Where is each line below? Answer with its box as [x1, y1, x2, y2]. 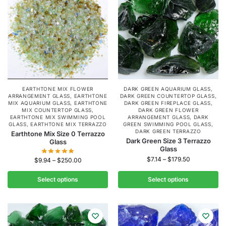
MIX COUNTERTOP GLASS [22, 107, 92, 113]
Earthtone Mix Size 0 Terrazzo [11, 130, 105, 138]
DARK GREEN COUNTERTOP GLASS [120, 93, 215, 99]
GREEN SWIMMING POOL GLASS [123, 121, 211, 127]
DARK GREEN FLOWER [138, 107, 199, 113]
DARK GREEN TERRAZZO [135, 128, 201, 134]
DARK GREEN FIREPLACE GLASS [124, 100, 211, 106]
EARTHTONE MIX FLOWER [22, 86, 93, 92]
